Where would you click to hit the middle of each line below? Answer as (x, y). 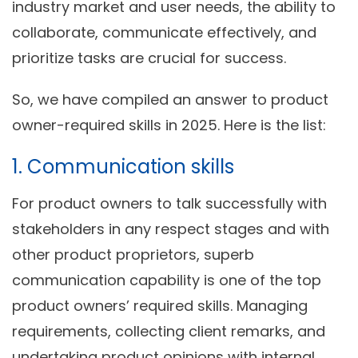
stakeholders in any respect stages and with (171, 229)
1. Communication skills (123, 167)
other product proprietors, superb (133, 255)
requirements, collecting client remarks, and (169, 332)
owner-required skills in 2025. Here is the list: (169, 125)
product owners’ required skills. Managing (160, 306)
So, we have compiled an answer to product (170, 100)
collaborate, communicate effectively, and (164, 33)
